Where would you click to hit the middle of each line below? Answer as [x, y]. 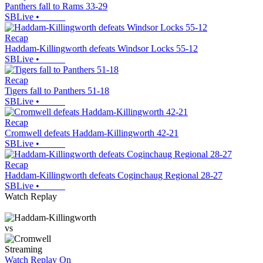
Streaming [23, 249]
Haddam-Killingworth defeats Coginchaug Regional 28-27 [114, 176]
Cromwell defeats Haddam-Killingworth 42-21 [92, 133]
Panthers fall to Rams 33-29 [56, 6]
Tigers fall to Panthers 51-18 [57, 91]
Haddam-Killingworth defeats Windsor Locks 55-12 [101, 49]
